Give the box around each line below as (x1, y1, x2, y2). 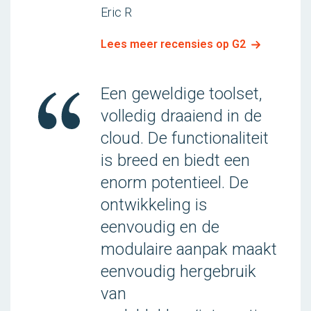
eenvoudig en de (101, 217, 219, 237)
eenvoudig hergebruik (101, 262, 256, 281)
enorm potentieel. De (101, 173, 249, 192)
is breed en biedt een (101, 151, 250, 170)
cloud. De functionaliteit (101, 128, 269, 148)
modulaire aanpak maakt (101, 239, 277, 259)
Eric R (101, 5, 132, 19)
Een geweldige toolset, (101, 84, 262, 103)
